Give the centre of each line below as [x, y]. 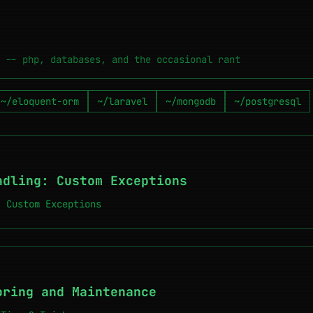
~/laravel [122, 101]
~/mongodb [191, 101]
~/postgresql [268, 101]
